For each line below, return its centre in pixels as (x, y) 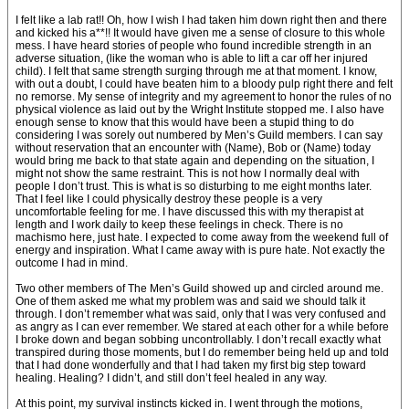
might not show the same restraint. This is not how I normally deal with (188, 173)
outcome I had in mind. (72, 263)
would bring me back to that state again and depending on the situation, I (195, 161)
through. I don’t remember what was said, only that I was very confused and (201, 314)
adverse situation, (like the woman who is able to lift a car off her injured (192, 58)
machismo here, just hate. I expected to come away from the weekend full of (202, 237)
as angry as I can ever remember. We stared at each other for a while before (202, 327)
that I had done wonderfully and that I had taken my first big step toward (191, 365)
